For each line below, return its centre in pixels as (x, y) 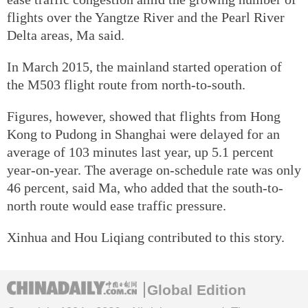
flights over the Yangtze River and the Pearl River (146, 17)
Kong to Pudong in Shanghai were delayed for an (143, 134)
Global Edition (197, 289)
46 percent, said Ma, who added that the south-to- (145, 187)
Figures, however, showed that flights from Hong (144, 116)
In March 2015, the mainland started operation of (144, 66)
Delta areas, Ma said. (66, 35)
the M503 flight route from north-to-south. (126, 84)
